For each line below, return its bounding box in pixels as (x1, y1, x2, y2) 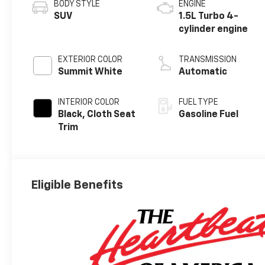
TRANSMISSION (179, 56, 237, 64)
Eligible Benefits (31, 179, 124, 191)
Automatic (179, 67, 228, 77)
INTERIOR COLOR (58, 98, 120, 107)
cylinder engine (179, 25, 248, 35)
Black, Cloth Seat (58, 110, 136, 120)
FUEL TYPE (179, 98, 219, 107)
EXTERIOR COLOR (58, 56, 123, 64)
